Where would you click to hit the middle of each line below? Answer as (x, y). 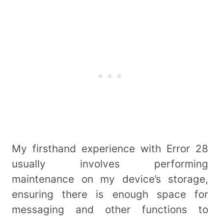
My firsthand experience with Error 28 (110, 148)
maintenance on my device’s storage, (110, 179)
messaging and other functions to (110, 209)
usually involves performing (110, 164)
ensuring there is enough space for (110, 194)
